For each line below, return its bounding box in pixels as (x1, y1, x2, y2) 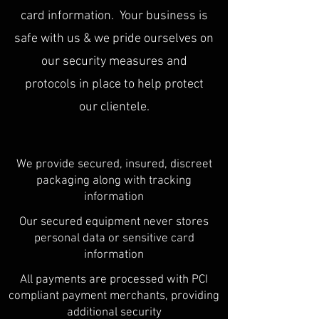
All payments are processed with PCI (20, 273, 208, 287)
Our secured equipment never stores (19, 215, 209, 229)
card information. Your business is (20, 9, 208, 23)
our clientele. (78, 100, 150, 115)
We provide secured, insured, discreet (16, 157, 212, 172)
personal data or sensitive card (33, 231, 194, 246)
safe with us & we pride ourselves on (14, 31, 214, 46)
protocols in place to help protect (24, 77, 204, 92)
